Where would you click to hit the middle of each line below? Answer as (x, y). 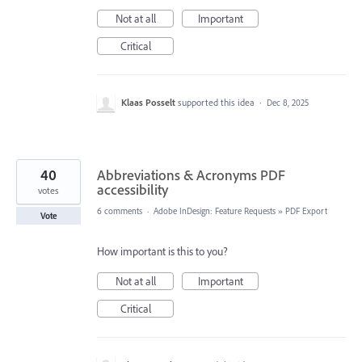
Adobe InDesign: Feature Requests (215, 211)
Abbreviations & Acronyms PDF (191, 175)
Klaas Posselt (148, 103)
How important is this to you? (162, 252)
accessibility (133, 190)
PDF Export (306, 211)
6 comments (120, 211)
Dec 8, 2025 (288, 103)
